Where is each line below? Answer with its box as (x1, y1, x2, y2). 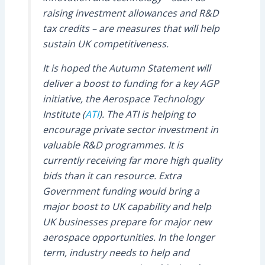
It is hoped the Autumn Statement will (42, 61, 211, 75)
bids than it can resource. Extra (42, 169, 182, 182)
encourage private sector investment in (42, 122, 218, 136)
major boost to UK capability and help (42, 199, 211, 213)
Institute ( (42, 107, 85, 121)
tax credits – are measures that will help (42, 21, 219, 35)
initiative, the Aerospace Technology (42, 92, 203, 105)
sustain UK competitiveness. (42, 37, 169, 50)
